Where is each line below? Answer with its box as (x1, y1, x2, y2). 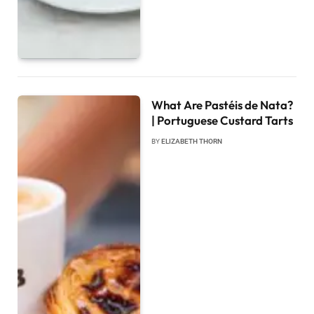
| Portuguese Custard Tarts (151, 113, 294, 128)
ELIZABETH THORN (161, 137, 223, 146)
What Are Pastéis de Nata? (151, 97, 294, 113)
